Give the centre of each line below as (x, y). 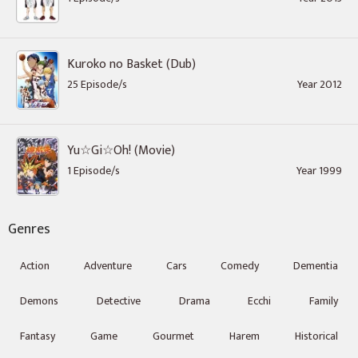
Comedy (240, 266)
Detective (118, 301)
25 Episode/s (97, 84)
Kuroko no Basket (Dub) (131, 64)
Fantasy (38, 336)
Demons (39, 301)
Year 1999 (319, 171)
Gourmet (173, 336)
